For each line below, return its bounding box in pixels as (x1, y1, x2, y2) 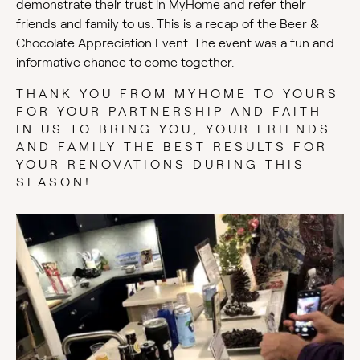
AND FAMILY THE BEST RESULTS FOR (16, 140, 328, 154)
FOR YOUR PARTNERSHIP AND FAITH (16, 104, 322, 119)
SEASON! (16, 175, 92, 190)
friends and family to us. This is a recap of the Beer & (16, 17, 319, 31)
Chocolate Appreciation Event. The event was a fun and (16, 36, 334, 51)
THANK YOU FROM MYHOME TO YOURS (16, 87, 339, 101)
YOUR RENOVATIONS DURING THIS (16, 157, 305, 172)
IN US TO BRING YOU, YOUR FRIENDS (16, 122, 331, 137)
